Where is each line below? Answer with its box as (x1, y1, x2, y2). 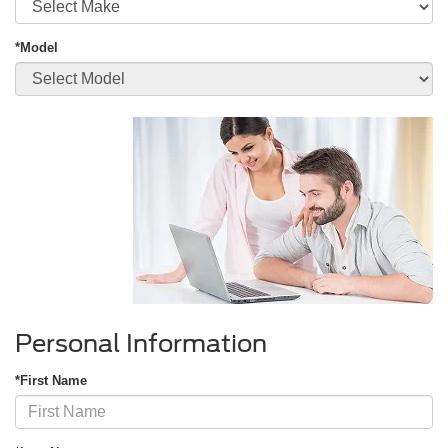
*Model (15, 39, 58, 55)
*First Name (15, 372, 87, 388)
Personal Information (15, 328, 267, 358)
